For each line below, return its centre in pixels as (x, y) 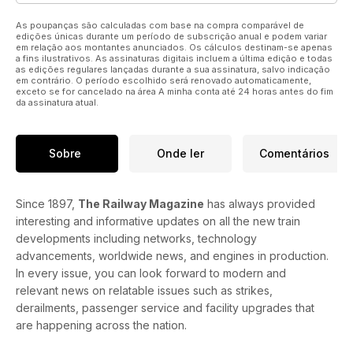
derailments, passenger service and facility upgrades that (165, 307)
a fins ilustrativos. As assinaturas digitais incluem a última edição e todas (174, 58)
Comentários (294, 154)
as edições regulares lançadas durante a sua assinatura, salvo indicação (173, 69)
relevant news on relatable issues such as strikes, (144, 290)
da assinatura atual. (57, 102)
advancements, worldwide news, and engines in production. (172, 255)
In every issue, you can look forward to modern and (151, 273)
